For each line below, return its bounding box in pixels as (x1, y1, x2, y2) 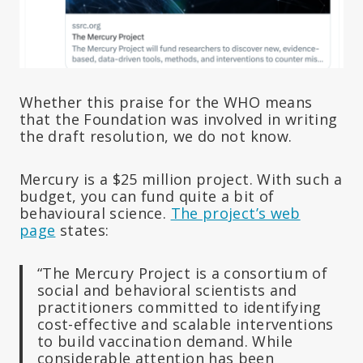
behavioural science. (19, 203, 171, 224)
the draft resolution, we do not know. (19, 126, 293, 147)
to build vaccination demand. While (37, 331, 293, 352)
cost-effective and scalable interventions (37, 314, 334, 335)
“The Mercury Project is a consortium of (37, 263, 328, 284)
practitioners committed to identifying (37, 297, 322, 318)
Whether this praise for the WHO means (19, 92, 313, 113)
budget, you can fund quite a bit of (19, 186, 275, 207)
